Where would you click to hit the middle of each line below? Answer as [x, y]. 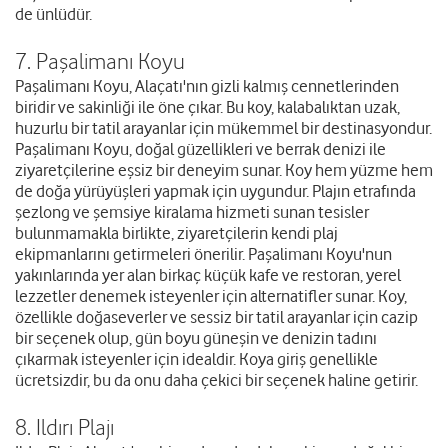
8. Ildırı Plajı [64, 427]
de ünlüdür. [53, 14]
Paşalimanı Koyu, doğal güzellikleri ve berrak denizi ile [200, 149]
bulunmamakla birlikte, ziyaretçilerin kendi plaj [176, 233]
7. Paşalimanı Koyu [100, 61]
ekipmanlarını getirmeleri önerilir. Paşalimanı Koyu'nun [203, 254]
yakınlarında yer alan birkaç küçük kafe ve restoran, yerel [208, 275]
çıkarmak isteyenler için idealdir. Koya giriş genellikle [196, 359]
